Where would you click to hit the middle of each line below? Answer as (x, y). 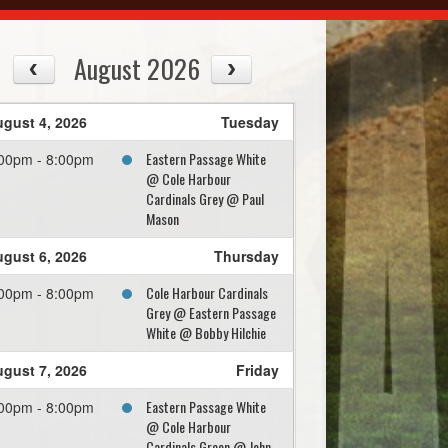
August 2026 (137, 68)
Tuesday (250, 122)
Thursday (247, 256)
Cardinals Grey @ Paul (205, 199)
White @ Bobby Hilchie (206, 333)
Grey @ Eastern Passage (211, 313)
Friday (258, 370)
